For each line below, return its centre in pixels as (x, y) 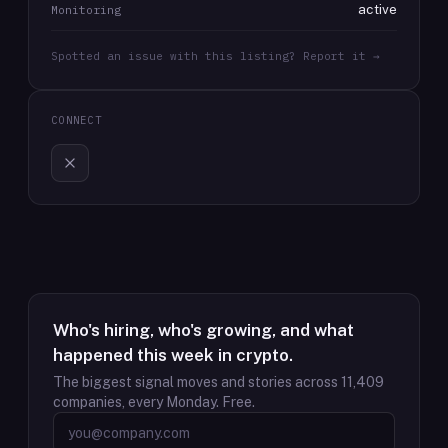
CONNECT (76, 120)
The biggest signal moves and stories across (197, 382)
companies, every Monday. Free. (154, 402)
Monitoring (86, 9)
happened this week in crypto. (173, 355)
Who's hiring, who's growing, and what (203, 330)
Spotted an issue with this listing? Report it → (215, 56)
